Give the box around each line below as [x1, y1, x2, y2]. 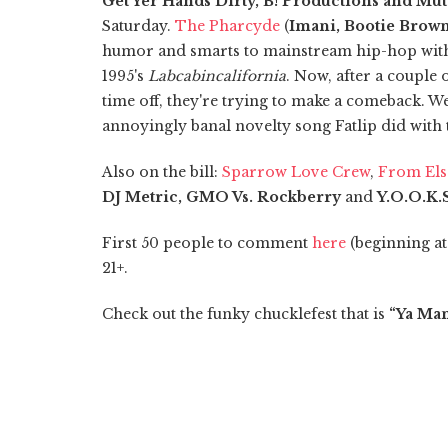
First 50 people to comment [102, 233, 312, 252]
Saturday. [102, 16, 175, 35]
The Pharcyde [175, 16, 280, 35]
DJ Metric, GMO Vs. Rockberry [102, 187, 341, 206]
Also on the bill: [102, 162, 222, 181]
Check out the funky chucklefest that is [102, 304, 389, 323]
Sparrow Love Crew [222, 162, 370, 181]
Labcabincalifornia [148, 66, 286, 85]
